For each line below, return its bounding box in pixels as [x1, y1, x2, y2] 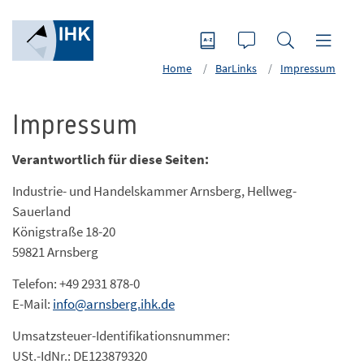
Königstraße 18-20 [12, 223, 118, 240]
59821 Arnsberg [12, 243, 98, 261]
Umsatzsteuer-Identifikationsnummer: [12, 327, 230, 344]
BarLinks [215, 61, 257, 76]
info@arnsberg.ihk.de [53, 295, 175, 313]
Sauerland [12, 202, 71, 220]
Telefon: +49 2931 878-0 [12, 275, 140, 292]
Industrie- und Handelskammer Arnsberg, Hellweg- [12, 182, 297, 200]
